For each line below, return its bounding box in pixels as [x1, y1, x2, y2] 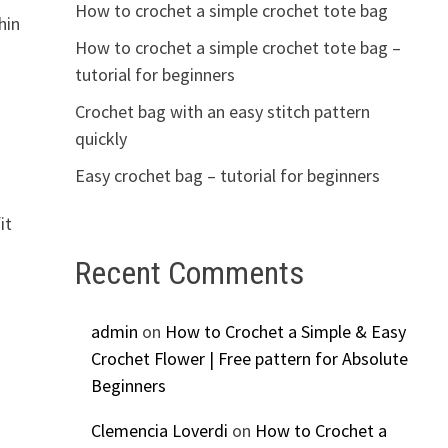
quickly [74, 126, 127, 150]
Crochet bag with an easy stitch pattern [74, 99, 370, 123]
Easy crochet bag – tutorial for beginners [74, 163, 380, 187]
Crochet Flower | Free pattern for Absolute [90, 347, 408, 371]
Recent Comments [74, 253, 304, 292]
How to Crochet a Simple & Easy [164, 320, 406, 344]
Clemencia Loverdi [90, 419, 228, 443]
